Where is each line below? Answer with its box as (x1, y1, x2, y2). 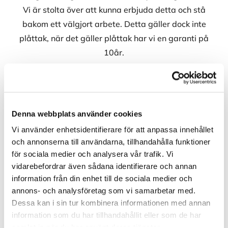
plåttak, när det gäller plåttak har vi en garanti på (19, 33, 209, 44)
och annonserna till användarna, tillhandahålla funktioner (12, 137, 211, 146)
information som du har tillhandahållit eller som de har (12, 210, 202, 219)
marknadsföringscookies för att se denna (25, 172, 181, 182)
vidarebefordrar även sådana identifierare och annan (12, 161, 197, 170)
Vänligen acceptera (66, 161, 141, 172)
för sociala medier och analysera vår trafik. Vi (12, 149, 174, 158)
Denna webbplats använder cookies (12, 109, 142, 118)
